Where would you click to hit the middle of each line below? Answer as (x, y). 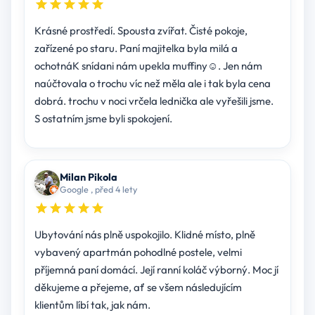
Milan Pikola (88, 177)
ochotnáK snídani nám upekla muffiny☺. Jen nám (148, 66)
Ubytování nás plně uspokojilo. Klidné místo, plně (144, 235)
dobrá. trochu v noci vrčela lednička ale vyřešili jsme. (154, 101)
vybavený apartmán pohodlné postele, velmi (138, 252)
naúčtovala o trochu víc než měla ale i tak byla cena (111, 84)
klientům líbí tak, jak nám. (92, 305)
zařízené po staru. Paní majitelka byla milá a (110, 49)
